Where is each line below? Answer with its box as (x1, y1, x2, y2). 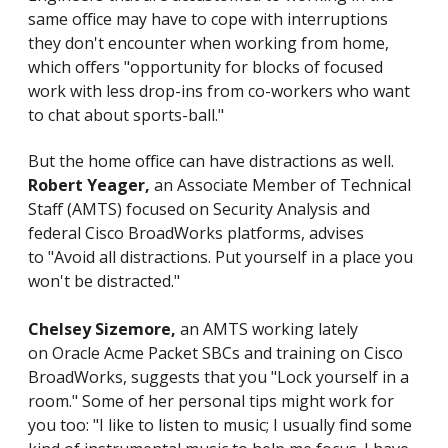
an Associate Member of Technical (150, 174, 411, 197)
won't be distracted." (28, 270, 180, 293)
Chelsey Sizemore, (28, 318, 176, 341)
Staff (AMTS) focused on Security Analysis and (28, 198, 370, 221)
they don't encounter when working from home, (28, 32, 389, 55)
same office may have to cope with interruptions (28, 8, 388, 31)
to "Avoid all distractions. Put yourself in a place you (28, 246, 413, 269)
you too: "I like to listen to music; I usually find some (28, 414, 412, 437)
